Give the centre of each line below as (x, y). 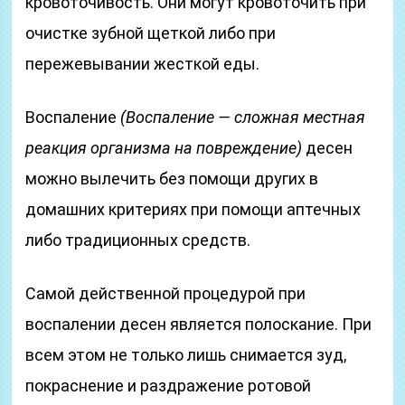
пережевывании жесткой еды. (143, 64)
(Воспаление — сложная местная (243, 117)
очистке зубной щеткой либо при (151, 33)
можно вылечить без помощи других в (172, 179)
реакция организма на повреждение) (164, 148)
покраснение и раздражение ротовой (169, 386)
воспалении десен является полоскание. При (199, 324)
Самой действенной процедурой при (166, 293)
